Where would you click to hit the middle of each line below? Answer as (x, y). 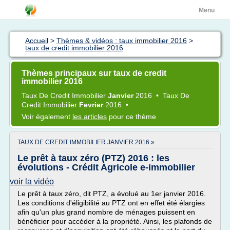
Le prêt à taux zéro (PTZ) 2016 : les (93, 158)
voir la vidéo (32, 181)
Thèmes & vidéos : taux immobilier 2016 (122, 41)
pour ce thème (131, 117)
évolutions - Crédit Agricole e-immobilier (106, 167)
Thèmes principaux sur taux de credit (94, 73)
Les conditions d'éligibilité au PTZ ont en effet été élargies (111, 203)
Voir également (47, 117)
